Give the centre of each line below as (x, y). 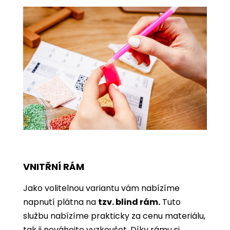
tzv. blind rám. (129, 202)
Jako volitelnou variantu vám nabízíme (101, 188)
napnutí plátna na (61, 202)
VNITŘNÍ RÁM (54, 166)
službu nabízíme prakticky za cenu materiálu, (114, 216)
